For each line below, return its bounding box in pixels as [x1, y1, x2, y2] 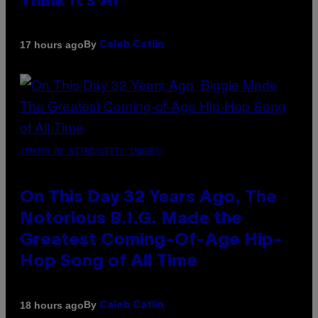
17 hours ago [20, 38, 84, 50]
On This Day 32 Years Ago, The [20, 190, 277, 207]
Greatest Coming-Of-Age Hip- [20, 233, 283, 249]
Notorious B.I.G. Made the [20, 212, 242, 228]
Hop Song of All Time [20, 254, 197, 270]
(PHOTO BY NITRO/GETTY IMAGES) [20, 146, 164, 157]
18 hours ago [20, 299, 84, 311]
